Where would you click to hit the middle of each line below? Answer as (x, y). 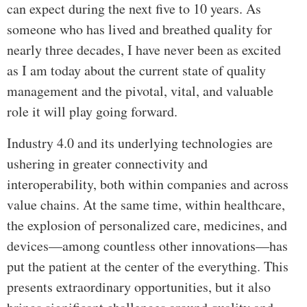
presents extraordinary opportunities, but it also (139, 286)
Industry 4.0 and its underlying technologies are (140, 143)
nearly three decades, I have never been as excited (144, 49)
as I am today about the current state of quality (136, 70)
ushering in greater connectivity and (107, 163)
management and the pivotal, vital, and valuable (140, 90)
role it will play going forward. (92, 111)
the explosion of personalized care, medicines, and (147, 225)
